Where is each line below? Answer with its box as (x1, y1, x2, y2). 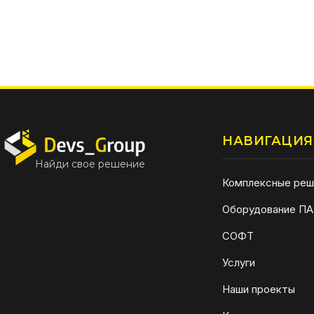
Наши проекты (222, 282, 296, 296)
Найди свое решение (35, 158, 145, 171)
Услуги (222, 256, 256, 270)
